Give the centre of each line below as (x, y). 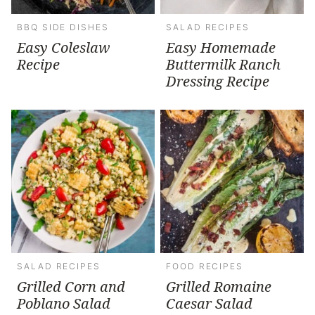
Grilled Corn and (71, 286)
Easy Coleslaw (63, 47)
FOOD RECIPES (205, 266)
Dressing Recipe (218, 81)
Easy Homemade (221, 47)
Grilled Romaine (219, 286)
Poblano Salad (64, 303)
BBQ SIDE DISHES (63, 27)
